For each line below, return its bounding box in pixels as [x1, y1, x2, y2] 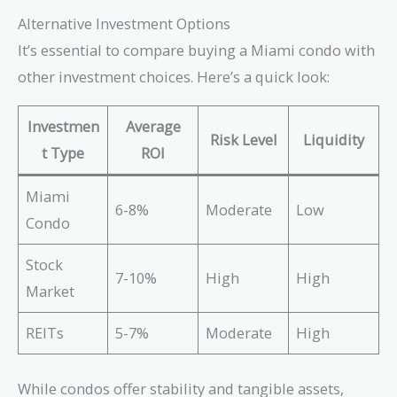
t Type [42, 142, 84, 163]
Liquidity [303, 128, 364, 150]
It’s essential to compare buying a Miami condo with [18, 40, 375, 61]
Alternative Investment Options [18, 13, 230, 35]
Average [125, 115, 181, 136]
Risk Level [209, 128, 277, 150]
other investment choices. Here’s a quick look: [18, 66, 330, 88]
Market [26, 280, 75, 301]
